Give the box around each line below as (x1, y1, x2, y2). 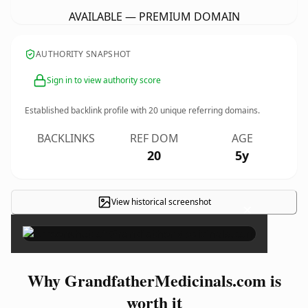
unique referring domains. (158, 104, 260, 116)
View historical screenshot (111, 196, 211, 208)
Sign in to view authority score (47, 74, 161, 86)
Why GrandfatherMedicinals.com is (27, 268, 281, 292)
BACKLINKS (37, 131, 95, 146)
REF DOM (129, 131, 179, 146)
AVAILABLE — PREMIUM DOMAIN (68, 9, 240, 24)
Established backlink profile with (25, 104, 148, 116)
